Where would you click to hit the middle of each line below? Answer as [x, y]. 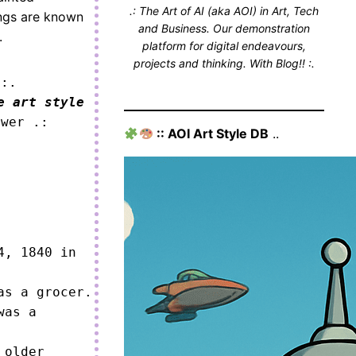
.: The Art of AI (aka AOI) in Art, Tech [224, 11]
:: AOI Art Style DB [211, 133]
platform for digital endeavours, [224, 46]
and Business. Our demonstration [224, 28]
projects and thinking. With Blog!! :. [224, 63]
